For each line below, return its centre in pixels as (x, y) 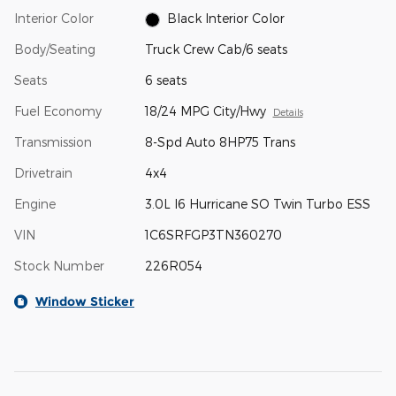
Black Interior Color (226, 19)
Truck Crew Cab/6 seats (216, 49)
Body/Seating (55, 49)
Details (288, 112)
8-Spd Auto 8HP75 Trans (220, 142)
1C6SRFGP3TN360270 (213, 235)
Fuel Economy (58, 111)
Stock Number (59, 266)
